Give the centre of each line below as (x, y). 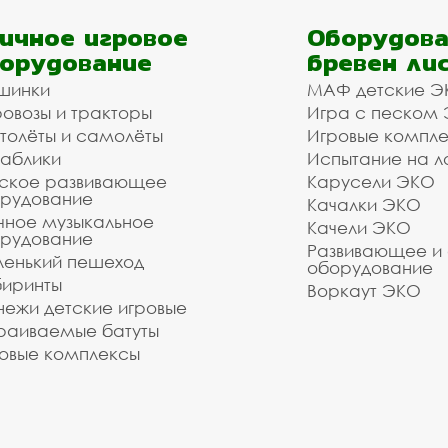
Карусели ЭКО (371, 181)
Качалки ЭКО (364, 204)
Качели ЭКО (359, 227)
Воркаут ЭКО (364, 290)
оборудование (370, 267)
